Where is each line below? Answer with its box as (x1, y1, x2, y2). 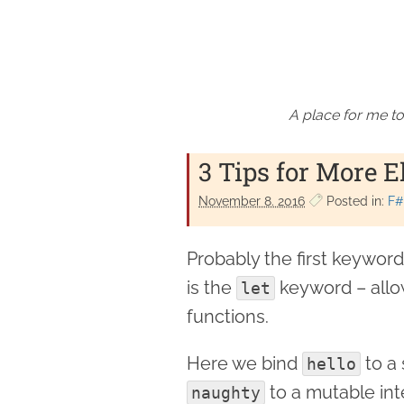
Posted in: (323, 193, 388, 208)
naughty (191, 382, 261, 402)
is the (187, 276, 236, 298)
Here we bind (187, 352, 302, 374)
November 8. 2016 (198, 193, 305, 208)
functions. (187, 305, 269, 327)
